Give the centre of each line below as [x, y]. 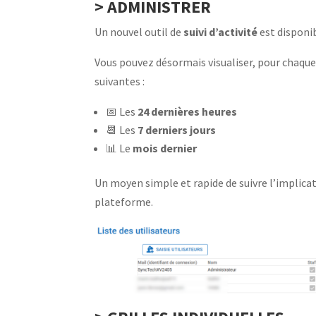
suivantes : [120, 81]
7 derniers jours [177, 130]
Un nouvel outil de [139, 32]
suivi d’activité [221, 32]
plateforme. [124, 202]
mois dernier [165, 148]
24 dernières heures [188, 111]
